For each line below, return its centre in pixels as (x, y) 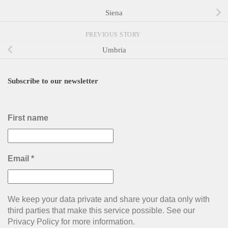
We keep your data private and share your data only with (109, 199)
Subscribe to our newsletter (53, 81)
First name (28, 118)
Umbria (114, 50)
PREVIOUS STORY (114, 34)
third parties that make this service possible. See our (101, 210)
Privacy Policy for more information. (71, 221)
